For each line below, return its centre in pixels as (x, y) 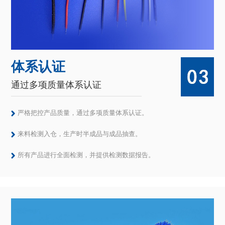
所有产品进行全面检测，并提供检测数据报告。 (86, 155)
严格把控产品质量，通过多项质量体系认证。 (83, 113)
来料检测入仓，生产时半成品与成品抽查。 (80, 134)
